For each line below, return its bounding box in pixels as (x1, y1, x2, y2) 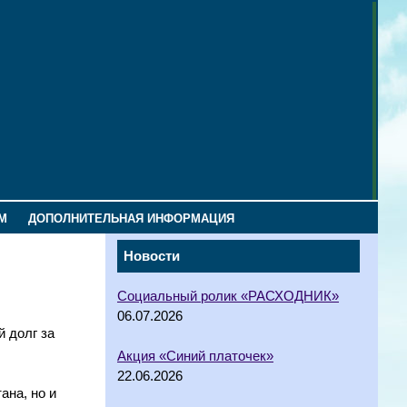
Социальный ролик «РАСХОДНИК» (117, 288, 339, 303)
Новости (124, 249, 180, 263)
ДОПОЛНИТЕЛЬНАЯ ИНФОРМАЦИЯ (27, 212, 234, 225)
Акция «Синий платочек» (117, 348, 273, 363)
